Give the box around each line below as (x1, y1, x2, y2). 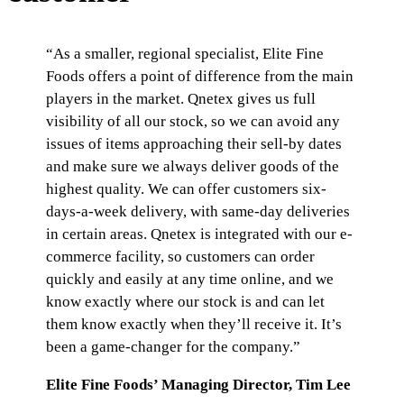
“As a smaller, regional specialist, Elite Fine (46, 45, 325, 63)
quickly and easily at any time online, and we (46, 271, 335, 289)
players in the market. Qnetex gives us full (46, 90, 317, 108)
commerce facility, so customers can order (46, 248, 316, 266)
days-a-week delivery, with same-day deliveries (46, 203, 351, 221)
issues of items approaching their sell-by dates (46, 135, 343, 153)
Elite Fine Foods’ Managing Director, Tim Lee (46, 376, 352, 394)
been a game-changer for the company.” (46, 338, 301, 356)
